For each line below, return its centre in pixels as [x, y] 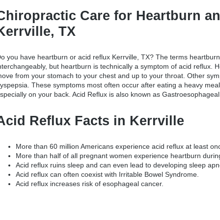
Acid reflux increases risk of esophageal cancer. [90, 184]
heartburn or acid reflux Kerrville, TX [94, 57]
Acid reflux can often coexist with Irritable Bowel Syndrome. [107, 175]
